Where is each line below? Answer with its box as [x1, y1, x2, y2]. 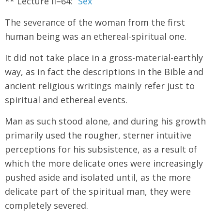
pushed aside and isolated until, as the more [5, 171, 191, 183]
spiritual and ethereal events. [5, 93, 127, 106]
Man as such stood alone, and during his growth [5, 115, 206, 127]
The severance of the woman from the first [5, 16, 185, 28]
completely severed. [5, 199, 88, 211]
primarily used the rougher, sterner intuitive [5, 129, 191, 141]
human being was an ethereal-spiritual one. [5, 30, 186, 42]
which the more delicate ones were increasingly [5, 157, 203, 169]
